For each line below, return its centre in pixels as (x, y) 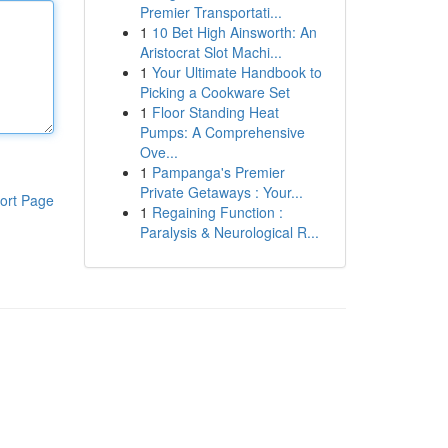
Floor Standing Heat (215, 112)
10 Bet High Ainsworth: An (234, 32)
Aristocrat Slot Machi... (210, 52)
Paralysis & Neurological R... (229, 232)
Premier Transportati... (210, 12)
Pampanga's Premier (218, 172)
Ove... (158, 152)
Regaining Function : (217, 212)
